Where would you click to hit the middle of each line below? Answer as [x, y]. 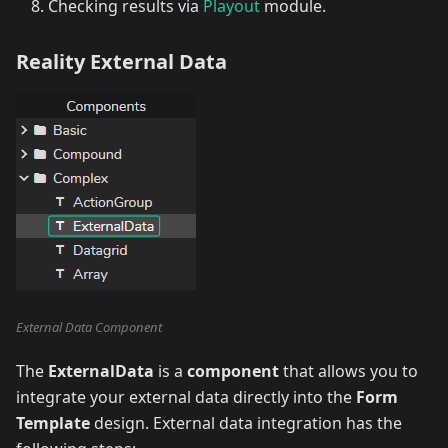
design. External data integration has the [246, 423]
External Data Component [89, 327]
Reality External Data [121, 62]
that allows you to [348, 371]
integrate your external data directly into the [186, 397]
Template [53, 423]
